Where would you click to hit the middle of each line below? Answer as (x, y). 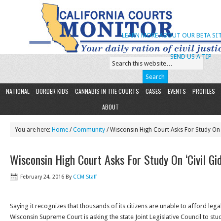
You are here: (33, 130)
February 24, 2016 (42, 177)
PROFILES (204, 91)
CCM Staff (85, 177)
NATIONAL (18, 91)
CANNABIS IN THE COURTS (107, 91)
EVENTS (177, 91)
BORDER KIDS (52, 91)
